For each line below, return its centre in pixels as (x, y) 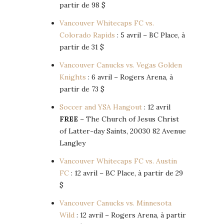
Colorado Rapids (87, 35)
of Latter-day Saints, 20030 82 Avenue (123, 131)
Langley (72, 143)
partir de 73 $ (82, 89)
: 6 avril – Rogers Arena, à (129, 77)
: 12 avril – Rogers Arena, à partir (130, 215)
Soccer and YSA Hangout (101, 107)
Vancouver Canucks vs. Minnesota (115, 203)
